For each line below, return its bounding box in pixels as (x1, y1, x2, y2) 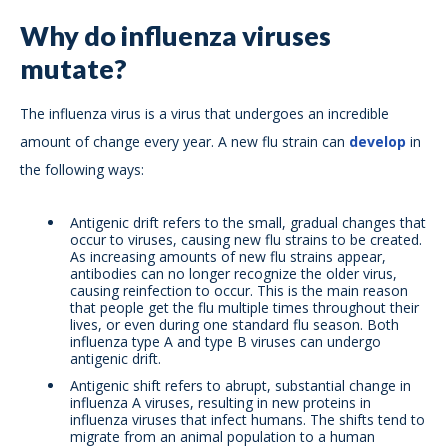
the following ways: (20, 160, 144, 180)
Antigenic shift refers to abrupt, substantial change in (70, 376, 411, 396)
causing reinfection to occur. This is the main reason (70, 281, 408, 301)
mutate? (20, 52, 127, 86)
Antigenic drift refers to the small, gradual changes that (70, 213, 426, 233)
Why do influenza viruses (20, 19, 331, 53)
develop (349, 132, 406, 152)
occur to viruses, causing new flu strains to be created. (70, 230, 422, 250)
